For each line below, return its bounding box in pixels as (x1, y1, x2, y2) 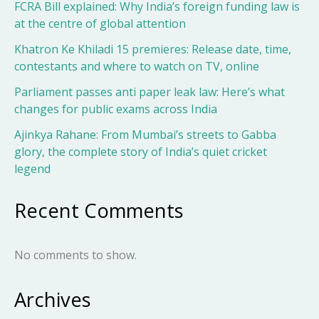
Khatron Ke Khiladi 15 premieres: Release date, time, (14, 41, 291, 57)
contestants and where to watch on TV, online (14, 58, 259, 74)
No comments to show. (14, 246, 137, 263)
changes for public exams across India (14, 100, 217, 117)
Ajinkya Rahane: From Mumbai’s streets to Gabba (14, 126, 276, 142)
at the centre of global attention (14, 15, 186, 31)
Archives (14, 286, 91, 313)
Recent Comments (14, 197, 184, 224)
